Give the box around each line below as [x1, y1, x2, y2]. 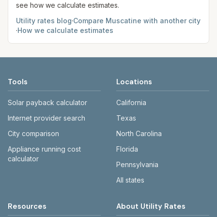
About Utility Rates [116, 201, 186, 211]
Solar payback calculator [8, 98, 87, 107]
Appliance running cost [8, 145, 81, 153]
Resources [8, 201, 46, 211]
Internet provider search [8, 114, 85, 122]
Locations [116, 77, 152, 87]
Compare [73, 16, 106, 25]
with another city [141, 16, 201, 25]
